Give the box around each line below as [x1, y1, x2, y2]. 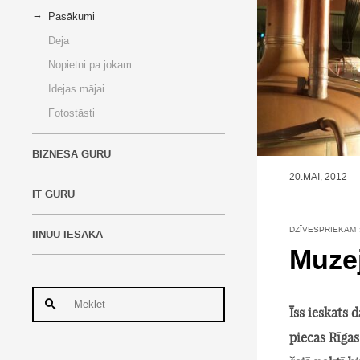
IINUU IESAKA [32, 227, 103, 242]
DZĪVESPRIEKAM [289, 223, 356, 235]
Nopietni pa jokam [48, 59, 132, 71]
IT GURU [32, 187, 75, 202]
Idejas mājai [48, 83, 104, 95]
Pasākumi [48, 10, 95, 22]
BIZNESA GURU [32, 147, 111, 162]
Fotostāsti [48, 107, 95, 119]
